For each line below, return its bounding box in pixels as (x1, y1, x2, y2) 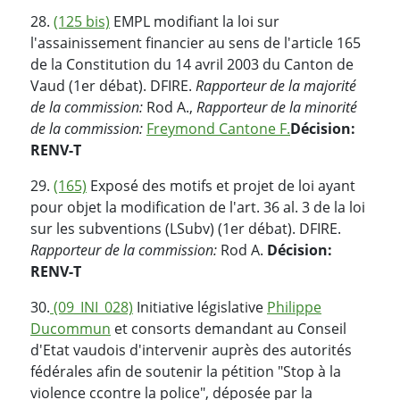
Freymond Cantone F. (146, 118, 290, 138)
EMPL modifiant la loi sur (110, 11, 279, 31)
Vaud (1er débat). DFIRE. (30, 75, 196, 96)
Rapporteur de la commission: (30, 239, 221, 260)
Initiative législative (133, 296, 267, 317)
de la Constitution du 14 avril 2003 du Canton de (30, 54, 354, 74)
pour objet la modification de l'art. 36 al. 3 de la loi (30, 196, 365, 217)
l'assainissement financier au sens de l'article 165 (30, 32, 361, 53)
